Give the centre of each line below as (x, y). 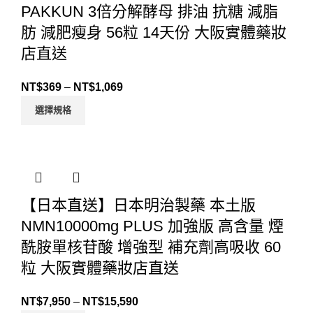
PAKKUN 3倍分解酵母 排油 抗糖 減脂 (150, 12)
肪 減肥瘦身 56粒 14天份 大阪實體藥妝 (154, 33)
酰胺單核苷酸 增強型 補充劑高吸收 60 (151, 247)
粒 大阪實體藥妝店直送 (100, 268)
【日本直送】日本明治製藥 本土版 (138, 205)
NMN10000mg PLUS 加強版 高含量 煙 (152, 226)
